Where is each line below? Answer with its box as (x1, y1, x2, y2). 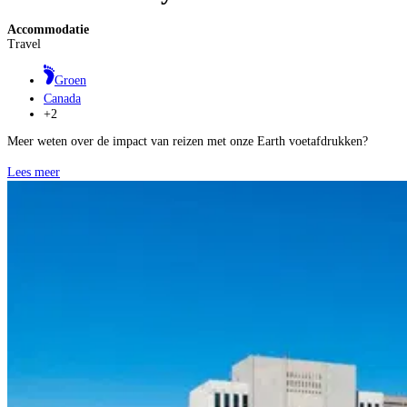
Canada (44, 91, 81, 105)
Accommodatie (7, 22, 89, 36)
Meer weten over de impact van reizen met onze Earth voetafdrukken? (7, 134, 368, 148)
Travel (7, 36, 41, 51)
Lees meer (7, 164, 60, 179)
